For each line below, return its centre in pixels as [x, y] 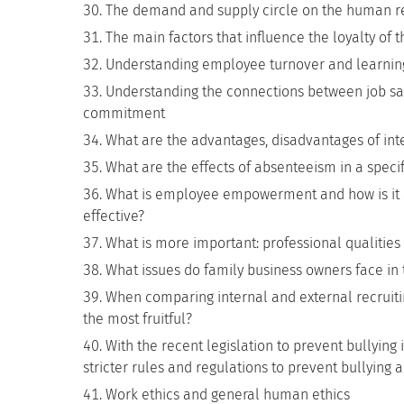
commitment [124, 113]
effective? [114, 216]
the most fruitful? [138, 319]
